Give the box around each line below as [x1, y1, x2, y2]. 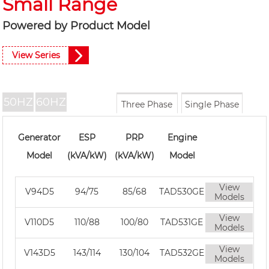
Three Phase [121, 98, 173, 110]
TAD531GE [160, 217, 204, 228]
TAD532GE [159, 247, 204, 259]
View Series [12, 49, 61, 61]
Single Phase [184, 98, 239, 110]
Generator [17, 131, 61, 143]
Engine [167, 131, 197, 143]
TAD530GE [159, 186, 205, 197]
